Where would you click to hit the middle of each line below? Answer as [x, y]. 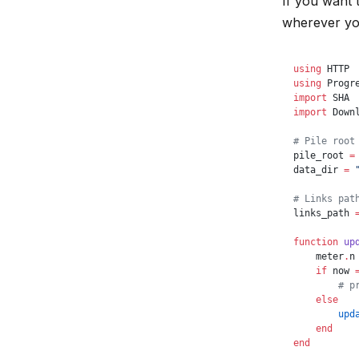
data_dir [319, 170]
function [316, 242]
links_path [324, 213]
